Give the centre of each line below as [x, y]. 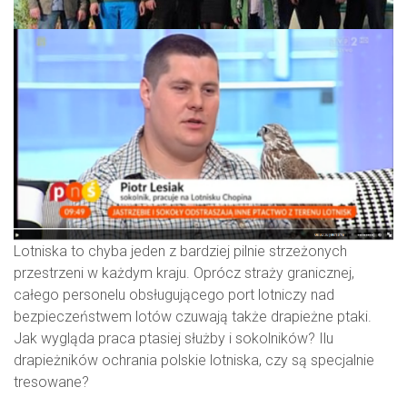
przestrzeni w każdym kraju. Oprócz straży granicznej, [184, 273]
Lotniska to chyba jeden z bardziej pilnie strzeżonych [180, 251]
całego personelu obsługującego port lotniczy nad [174, 294]
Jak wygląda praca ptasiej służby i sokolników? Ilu [174, 338]
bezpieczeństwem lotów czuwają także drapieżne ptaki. [193, 316]
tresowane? [51, 382]
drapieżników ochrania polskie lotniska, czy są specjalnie [194, 360]
